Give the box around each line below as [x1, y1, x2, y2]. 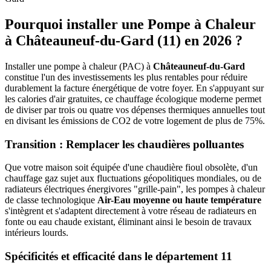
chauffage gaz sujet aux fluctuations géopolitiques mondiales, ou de [5, 173, 261, 184]
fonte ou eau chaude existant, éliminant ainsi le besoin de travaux [5, 217, 252, 227]
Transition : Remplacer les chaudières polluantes [5, 137, 244, 151]
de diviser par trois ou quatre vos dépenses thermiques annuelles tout [5, 104, 265, 115]
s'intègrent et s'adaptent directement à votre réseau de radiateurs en [5, 206, 256, 217]
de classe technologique [5, 195, 97, 206]
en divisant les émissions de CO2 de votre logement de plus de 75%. [5, 115, 265, 126]
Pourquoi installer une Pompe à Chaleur [5, 16, 256, 32]
